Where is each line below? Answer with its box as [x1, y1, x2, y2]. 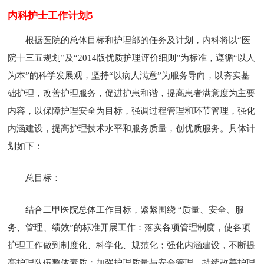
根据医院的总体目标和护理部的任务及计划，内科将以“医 [25, 35, 251, 45]
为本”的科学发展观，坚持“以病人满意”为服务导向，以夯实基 [8, 70, 250, 80]
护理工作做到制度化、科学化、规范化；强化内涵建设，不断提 [8, 240, 256, 250]
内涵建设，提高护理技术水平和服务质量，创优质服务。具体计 [8, 123, 256, 133]
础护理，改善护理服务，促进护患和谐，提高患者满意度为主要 [8, 88, 256, 98]
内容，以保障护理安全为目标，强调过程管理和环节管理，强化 [8, 105, 256, 115]
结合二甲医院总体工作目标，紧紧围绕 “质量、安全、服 [25, 204, 245, 214]
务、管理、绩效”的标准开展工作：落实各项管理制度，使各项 [8, 222, 251, 232]
